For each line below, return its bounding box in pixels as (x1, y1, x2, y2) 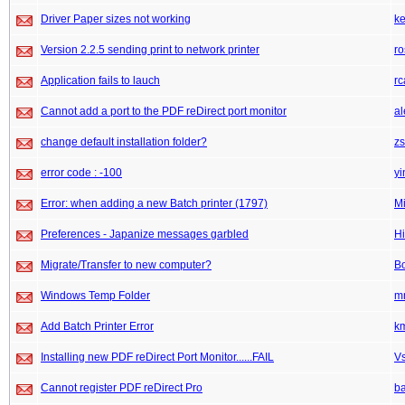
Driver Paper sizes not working (41, 13, 191, 25)
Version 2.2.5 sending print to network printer (41, 43, 259, 56)
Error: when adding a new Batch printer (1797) (41, 197, 268, 210)
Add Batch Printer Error (41, 320, 154, 333)
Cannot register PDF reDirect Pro (41, 381, 202, 394)
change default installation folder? (41, 136, 207, 148)
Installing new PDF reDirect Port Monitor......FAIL (41, 351, 274, 363)
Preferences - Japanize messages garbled (41, 228, 249, 240)
